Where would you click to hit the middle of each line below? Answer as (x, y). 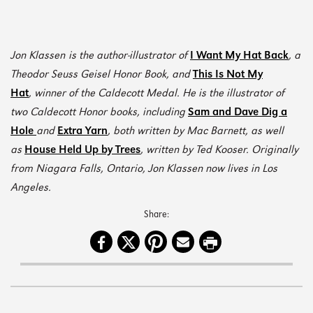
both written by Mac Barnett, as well (198, 132)
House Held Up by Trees (82, 151)
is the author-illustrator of (129, 57)
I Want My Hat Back (239, 57)
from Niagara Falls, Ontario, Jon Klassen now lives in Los (144, 170)
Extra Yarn (82, 132)
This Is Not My (228, 75)
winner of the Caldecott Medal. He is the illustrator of (159, 94)
